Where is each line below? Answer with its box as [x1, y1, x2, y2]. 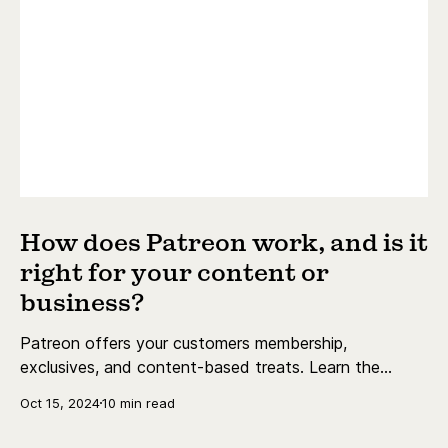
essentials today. [20, 380, 146, 401]
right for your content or [20, 261, 329, 286]
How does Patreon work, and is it [20, 231, 428, 256]
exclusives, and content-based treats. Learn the [20, 356, 380, 377]
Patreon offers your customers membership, [20, 332, 347, 353]
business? [20, 291, 144, 316]
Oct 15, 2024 [20, 394, 100, 411]
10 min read [102, 394, 175, 411]
